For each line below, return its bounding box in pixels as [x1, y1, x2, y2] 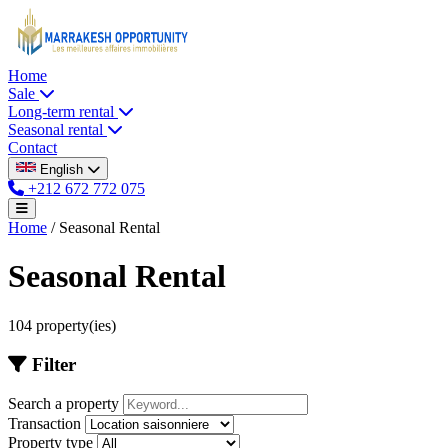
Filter [27, 353, 76, 375]
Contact [8, 139, 57, 156]
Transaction [8, 415, 81, 433]
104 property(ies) [8, 316, 116, 334]
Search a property [8, 395, 119, 413]
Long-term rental [8, 103, 118, 120]
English [40, 162, 83, 177]
